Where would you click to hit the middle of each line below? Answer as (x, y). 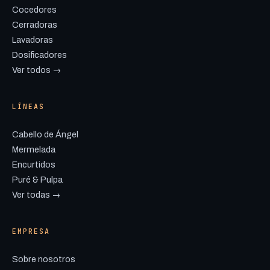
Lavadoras (33, 40)
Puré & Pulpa (37, 180)
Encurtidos (34, 165)
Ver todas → (36, 195)
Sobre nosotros (44, 259)
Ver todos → (36, 70)
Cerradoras (35, 25)
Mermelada (34, 149)
